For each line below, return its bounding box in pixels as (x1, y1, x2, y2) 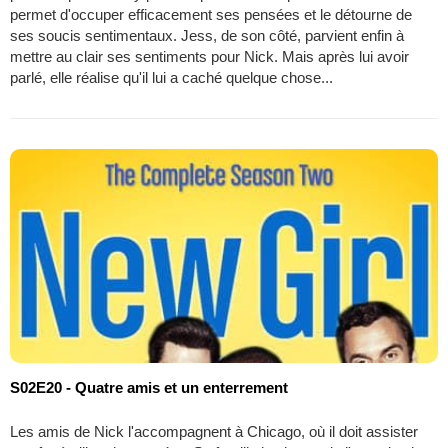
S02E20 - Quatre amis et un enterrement (10, 378, 288, 396)
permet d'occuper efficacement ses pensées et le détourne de (10, 5, 412, 23)
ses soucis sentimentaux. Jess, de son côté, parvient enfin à (10, 26, 404, 44)
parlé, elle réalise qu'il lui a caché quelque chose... (10, 68, 333, 86)
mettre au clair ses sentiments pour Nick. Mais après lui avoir (10, 47, 409, 65)
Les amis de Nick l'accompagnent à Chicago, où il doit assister (10, 422, 418, 440)
